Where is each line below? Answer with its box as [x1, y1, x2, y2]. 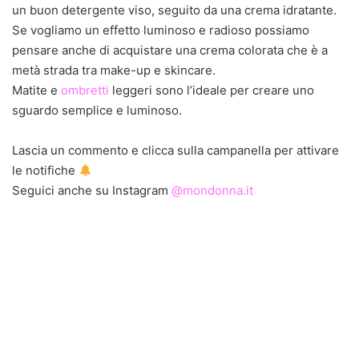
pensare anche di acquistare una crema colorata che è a [12, 42, 328, 58]
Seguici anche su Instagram [12, 183, 168, 198]
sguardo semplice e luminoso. [12, 103, 182, 118]
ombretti [61, 83, 109, 98]
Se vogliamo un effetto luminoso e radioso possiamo [12, 22, 309, 38]
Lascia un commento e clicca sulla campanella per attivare [12, 143, 339, 158]
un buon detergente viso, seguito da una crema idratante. [12, 2, 337, 18]
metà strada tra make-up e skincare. [12, 63, 216, 78]
